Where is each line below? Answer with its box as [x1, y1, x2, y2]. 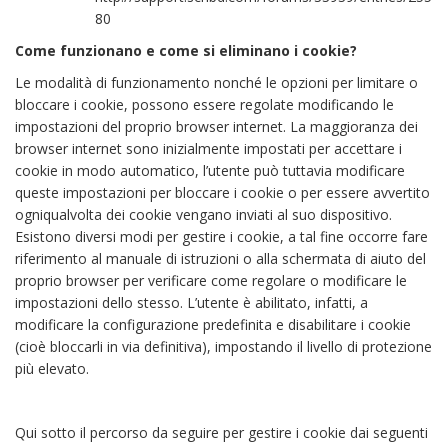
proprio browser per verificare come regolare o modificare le [15, 271, 407, 290]
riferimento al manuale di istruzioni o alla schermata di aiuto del [15, 249, 426, 268]
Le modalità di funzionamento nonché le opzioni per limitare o [15, 73, 418, 92]
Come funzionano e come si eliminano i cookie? [15, 41, 357, 60]
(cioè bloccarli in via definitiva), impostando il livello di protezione [15, 337, 432, 356]
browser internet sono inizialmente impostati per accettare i [15, 139, 402, 158]
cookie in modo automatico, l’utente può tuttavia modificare [15, 161, 405, 180]
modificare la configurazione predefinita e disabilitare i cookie [15, 315, 411, 334]
